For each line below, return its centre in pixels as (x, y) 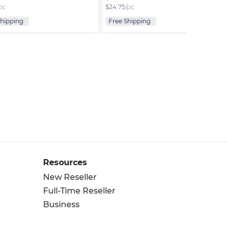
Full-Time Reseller (79, 191)
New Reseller (70, 177)
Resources (65, 163)
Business (61, 205)
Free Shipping (129, 21)
